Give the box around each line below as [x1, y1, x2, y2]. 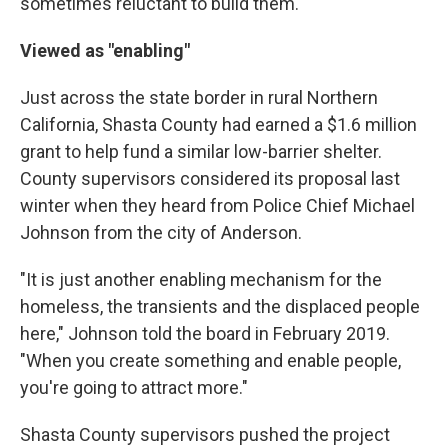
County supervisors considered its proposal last [20, 168, 400, 189]
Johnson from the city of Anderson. [20, 222, 302, 243]
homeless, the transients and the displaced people [20, 296, 420, 317]
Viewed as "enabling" [20, 40, 190, 61]
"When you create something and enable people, [20, 350, 401, 371]
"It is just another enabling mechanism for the [20, 269, 382, 290]
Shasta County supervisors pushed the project [20, 424, 390, 445]
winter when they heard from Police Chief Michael [20, 195, 415, 216]
